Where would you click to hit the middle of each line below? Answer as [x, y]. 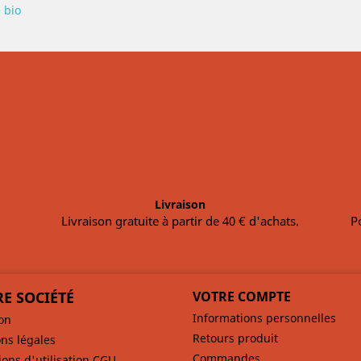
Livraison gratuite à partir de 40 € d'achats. [180, 221]
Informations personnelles [264, 318]
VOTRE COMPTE [242, 297]
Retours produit [235, 338]
